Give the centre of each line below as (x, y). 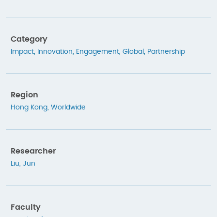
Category (29, 39)
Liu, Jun (23, 163)
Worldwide (68, 108)
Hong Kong (29, 108)
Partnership (166, 52)
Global (133, 52)
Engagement (98, 52)
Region (24, 95)
